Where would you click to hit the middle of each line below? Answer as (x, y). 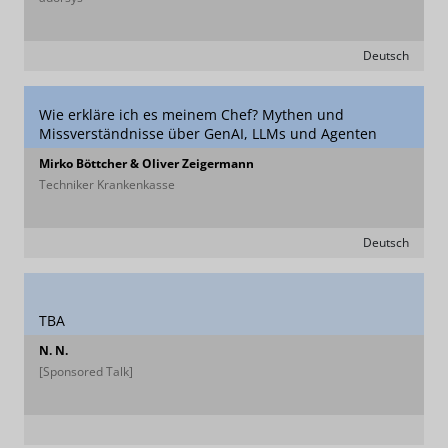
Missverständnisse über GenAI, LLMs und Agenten (208, 133)
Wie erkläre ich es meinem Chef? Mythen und (191, 114)
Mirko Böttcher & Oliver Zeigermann (146, 163)
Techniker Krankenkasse (107, 184)
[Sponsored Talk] (86, 371)
